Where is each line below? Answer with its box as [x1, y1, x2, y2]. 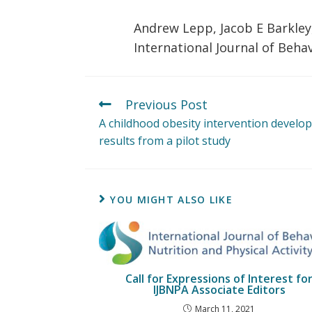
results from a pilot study [99, 133, 231, 148]
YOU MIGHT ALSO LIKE [110, 193, 233, 206]
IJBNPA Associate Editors [153, 281, 286, 297]
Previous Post [125, 96, 208, 113]
